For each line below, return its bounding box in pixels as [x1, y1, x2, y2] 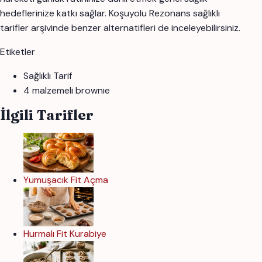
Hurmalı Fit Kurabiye [23, 227, 106, 240]
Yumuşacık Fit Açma [23, 173, 111, 186]
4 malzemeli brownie [23, 84, 110, 97]
